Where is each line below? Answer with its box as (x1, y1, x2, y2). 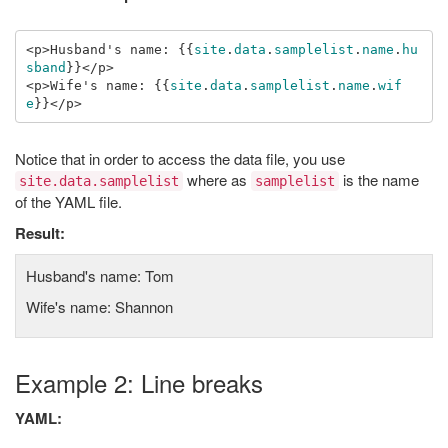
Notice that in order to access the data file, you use (15, 148, 345, 169)
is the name (339, 169, 419, 190)
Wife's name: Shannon (26, 296, 173, 317)
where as (183, 169, 251, 190)
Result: (15, 222, 65, 244)
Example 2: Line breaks (15, 365, 263, 400)
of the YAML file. (15, 191, 122, 212)
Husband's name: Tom (26, 265, 174, 286)
